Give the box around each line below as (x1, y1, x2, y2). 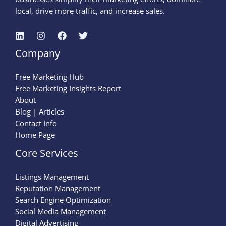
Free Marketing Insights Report (15, 83, 121, 94)
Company (15, 46, 60, 61)
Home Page (15, 130, 55, 140)
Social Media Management (15, 206, 106, 217)
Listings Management (15, 172, 89, 182)
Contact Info (15, 118, 57, 129)
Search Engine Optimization (15, 195, 111, 205)
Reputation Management (15, 183, 100, 194)
